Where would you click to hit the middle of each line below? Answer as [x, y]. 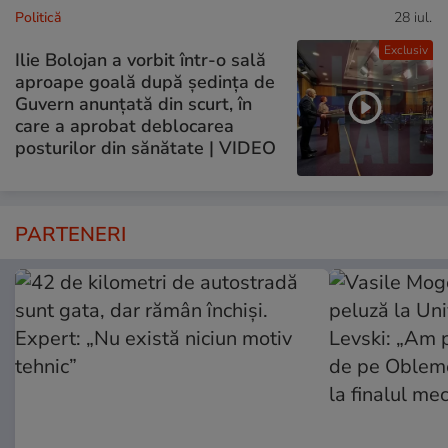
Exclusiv [405, 49]
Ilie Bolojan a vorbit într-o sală [140, 60]
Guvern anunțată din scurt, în [133, 104]
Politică [38, 17]
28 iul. [413, 17]
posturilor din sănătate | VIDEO [145, 148]
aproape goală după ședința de [145, 82]
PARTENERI [70, 235]
